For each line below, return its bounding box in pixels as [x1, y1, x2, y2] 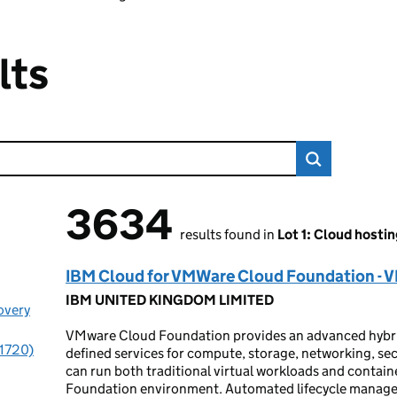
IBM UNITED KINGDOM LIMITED [66, 292, 274, 308]
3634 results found [66, 219, 169, 234]
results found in [177, 226, 277, 243]
